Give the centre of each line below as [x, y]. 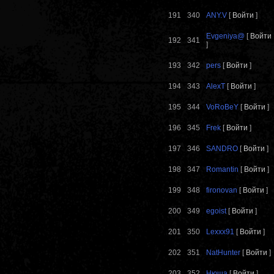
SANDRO [222, 149]
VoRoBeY [222, 107]
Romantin [222, 170]
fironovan [222, 191]
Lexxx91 [220, 232]
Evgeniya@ [225, 36]
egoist [216, 211]
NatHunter [223, 253]
